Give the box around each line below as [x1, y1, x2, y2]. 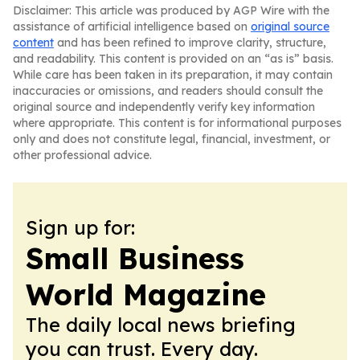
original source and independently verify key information [13, 100, 315, 114]
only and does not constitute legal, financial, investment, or [13, 132, 330, 146]
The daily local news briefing [26, 313, 296, 337]
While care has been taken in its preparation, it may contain [13, 67, 333, 82]
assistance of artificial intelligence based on [13, 19, 251, 34]
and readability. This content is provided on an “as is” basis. [13, 51, 333, 66]
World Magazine [26, 276, 266, 313]
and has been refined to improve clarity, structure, [54, 35, 326, 50]
